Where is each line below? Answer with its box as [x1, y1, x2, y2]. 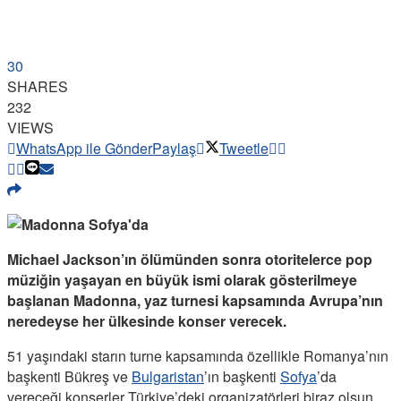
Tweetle [219, 137, 269, 158]
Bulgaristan [132, 365, 204, 387]
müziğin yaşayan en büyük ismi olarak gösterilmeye [7, 269, 357, 290]
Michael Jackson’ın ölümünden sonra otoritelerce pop [7, 248, 372, 269]
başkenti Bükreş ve [7, 365, 132, 387]
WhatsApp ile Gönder [16, 137, 152, 158]
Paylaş [152, 137, 196, 158]
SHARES [7, 75, 68, 97]
